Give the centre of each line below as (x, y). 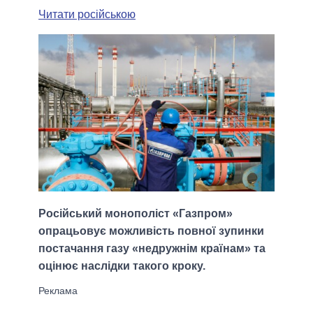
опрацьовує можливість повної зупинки (151, 231)
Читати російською (87, 14)
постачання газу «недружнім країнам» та (152, 249)
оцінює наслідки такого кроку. (122, 266)
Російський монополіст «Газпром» (136, 214)
